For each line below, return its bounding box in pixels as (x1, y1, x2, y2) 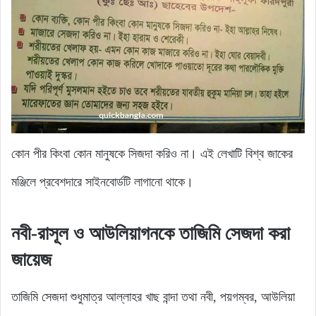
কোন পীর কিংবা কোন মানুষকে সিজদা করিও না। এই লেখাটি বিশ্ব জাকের (11, 147, 293, 162)
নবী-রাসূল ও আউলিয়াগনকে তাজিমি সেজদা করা (11, 223, 290, 245)
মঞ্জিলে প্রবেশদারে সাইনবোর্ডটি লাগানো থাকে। (11, 175, 193, 190)
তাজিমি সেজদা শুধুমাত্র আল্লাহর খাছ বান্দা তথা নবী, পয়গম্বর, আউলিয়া (11, 289, 295, 304)
